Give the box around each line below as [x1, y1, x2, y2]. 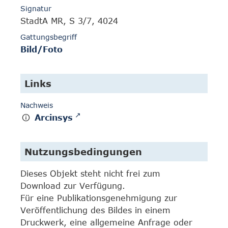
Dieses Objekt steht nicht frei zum [20, 169, 160, 178]
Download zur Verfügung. [20, 181, 125, 190]
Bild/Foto [20, 45, 63, 54]
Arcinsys [35, 113, 73, 123]
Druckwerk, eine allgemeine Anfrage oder [20, 218, 192, 227]
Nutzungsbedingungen [24, 146, 142, 157]
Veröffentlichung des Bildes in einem [20, 206, 170, 215]
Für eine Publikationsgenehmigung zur [20, 193, 177, 203]
